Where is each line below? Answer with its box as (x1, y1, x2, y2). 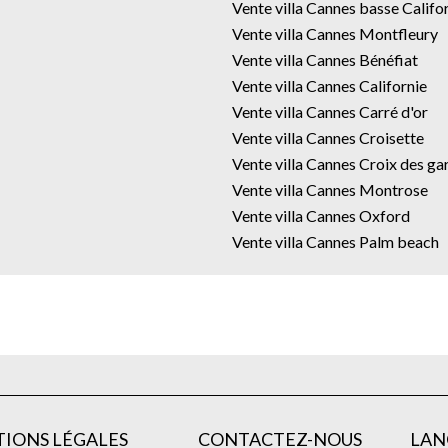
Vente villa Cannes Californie (232, 76, 427, 95)
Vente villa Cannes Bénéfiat (232, 50, 418, 69)
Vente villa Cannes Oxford (232, 206, 410, 225)
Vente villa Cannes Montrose (232, 180, 428, 199)
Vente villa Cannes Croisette (232, 128, 424, 147)
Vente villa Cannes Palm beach (232, 232, 439, 251)
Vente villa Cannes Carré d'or (232, 102, 428, 121)
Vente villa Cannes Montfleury (232, 24, 438, 43)
